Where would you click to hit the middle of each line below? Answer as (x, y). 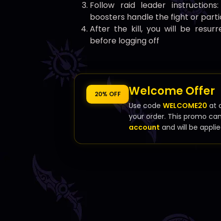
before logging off (125, 41)
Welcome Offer (172, 91)
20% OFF (108, 94)
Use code (146, 106)
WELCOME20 (185, 106)
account (144, 128)
